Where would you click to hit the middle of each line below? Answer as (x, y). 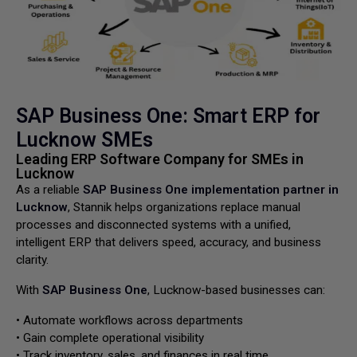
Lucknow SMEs (84, 140)
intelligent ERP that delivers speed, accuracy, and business (169, 242)
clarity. (32, 260)
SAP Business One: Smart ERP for (168, 116)
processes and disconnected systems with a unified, (153, 225)
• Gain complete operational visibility (110, 338)
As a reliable (49, 190)
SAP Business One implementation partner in (211, 190)
